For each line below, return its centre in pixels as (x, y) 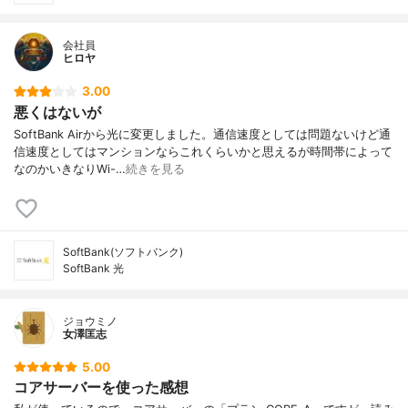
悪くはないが (57, 112)
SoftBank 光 (93, 268)
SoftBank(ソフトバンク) (123, 251)
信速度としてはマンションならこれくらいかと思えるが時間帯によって (203, 151)
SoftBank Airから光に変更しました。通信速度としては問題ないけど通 (202, 134)
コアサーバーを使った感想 (101, 388)
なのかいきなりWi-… (70, 168)
